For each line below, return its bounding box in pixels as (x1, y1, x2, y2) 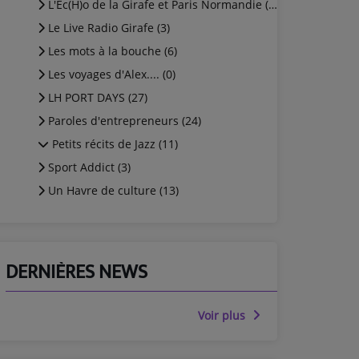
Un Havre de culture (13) (45, 183, 179, 198)
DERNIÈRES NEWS (6, 256, 147, 288)
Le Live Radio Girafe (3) (45, 20, 170, 35)
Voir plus (198, 308, 248, 323)
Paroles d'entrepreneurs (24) (45, 113, 201, 128)
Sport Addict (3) (45, 159, 131, 175)
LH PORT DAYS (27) (45, 90, 147, 105)
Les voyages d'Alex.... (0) (45, 67, 175, 82)
